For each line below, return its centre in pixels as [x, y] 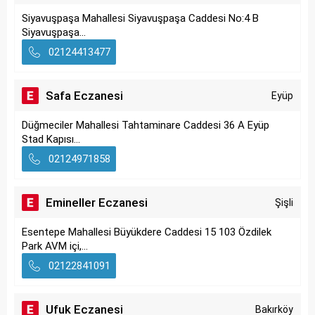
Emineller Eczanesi [97, 202]
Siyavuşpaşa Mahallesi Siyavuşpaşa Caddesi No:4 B [140, 18]
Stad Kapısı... [51, 139]
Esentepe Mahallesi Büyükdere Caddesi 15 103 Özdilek [147, 232]
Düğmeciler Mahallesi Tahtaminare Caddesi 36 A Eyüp [146, 125]
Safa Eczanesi [84, 96]
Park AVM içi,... [55, 246]
